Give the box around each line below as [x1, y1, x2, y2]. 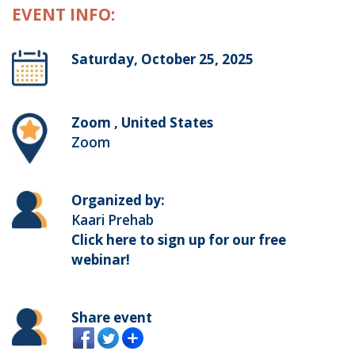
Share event [71, 307, 152, 326]
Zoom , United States [71, 113, 213, 132]
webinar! [71, 250, 130, 269]
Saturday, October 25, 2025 [71, 50, 254, 69]
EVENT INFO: [12, 3, 115, 26]
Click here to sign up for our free [71, 230, 286, 249]
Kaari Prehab [71, 210, 154, 229]
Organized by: [71, 190, 165, 209]
